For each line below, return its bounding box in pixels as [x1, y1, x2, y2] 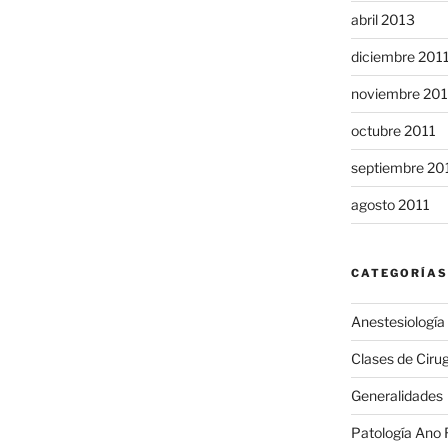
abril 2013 [350, 11, 415, 29]
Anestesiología [350, 313, 445, 331]
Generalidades [350, 387, 443, 405]
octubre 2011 [350, 122, 436, 140]
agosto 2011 [350, 196, 430, 214]
